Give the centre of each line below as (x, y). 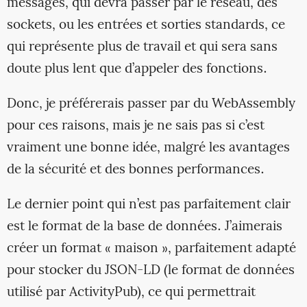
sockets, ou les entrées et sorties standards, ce (146, 25)
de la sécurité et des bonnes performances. (135, 170)
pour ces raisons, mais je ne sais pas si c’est (135, 126)
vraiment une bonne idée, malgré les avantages (148, 148)
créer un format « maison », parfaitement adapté (151, 249)
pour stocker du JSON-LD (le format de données (150, 271)
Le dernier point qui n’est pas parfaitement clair (148, 205)
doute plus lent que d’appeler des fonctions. (137, 69)
